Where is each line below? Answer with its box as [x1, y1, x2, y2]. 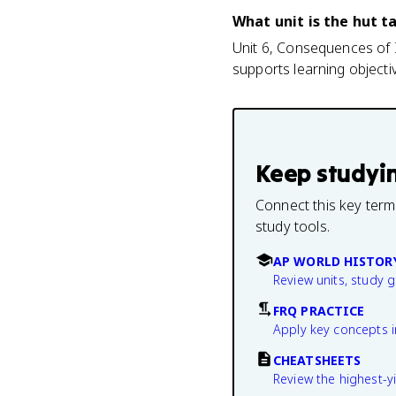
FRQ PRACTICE [273, 302, 365, 319]
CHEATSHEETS [273, 352, 362, 369]
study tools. [255, 217, 330, 236]
